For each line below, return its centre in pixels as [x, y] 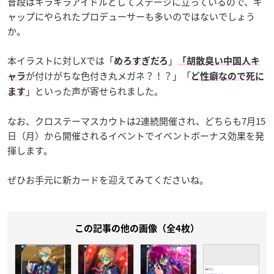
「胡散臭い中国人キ [219, 61]
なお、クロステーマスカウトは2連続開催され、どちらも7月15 [136, 121]
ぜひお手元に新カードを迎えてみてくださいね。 [108, 180]
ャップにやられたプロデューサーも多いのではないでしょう [131, 17]
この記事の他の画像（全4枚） [137, 228]
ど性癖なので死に [228, 76]
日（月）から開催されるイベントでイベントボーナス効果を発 [136, 136]
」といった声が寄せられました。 [94, 91]
